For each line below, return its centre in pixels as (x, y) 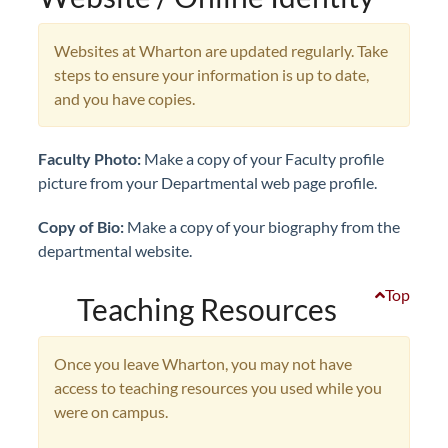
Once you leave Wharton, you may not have (203, 363)
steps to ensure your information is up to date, (211, 74)
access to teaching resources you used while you (218, 387)
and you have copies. (124, 98)
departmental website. (115, 250)
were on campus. (111, 411)
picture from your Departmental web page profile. (209, 182)
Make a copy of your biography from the (262, 226)
